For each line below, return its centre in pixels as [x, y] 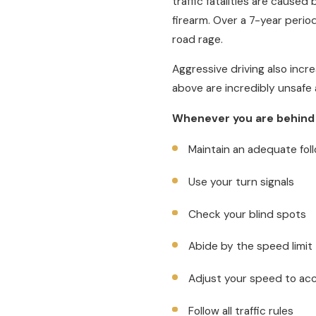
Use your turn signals [242, 182]
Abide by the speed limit [251, 247]
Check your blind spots [248, 214]
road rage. [198, 39]
